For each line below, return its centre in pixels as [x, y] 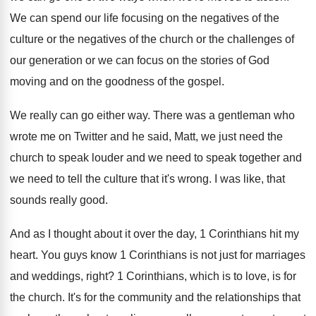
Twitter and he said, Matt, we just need [169, 136]
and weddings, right [59, 276]
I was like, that [250, 179]
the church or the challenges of [218, 39]
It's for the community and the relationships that [184, 297]
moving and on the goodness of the [97, 81]
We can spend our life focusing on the [104, 18]
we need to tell [46, 179]
